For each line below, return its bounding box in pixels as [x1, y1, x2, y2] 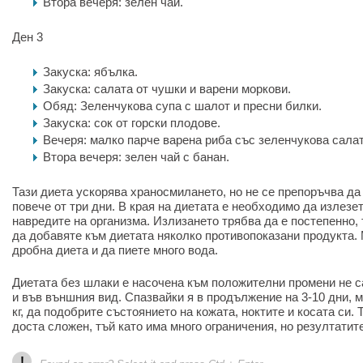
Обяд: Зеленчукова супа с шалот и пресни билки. [43, 99, 322, 113]
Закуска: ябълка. [43, 65, 138, 79]
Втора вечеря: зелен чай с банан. [43, 150, 229, 164]
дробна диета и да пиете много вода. [12, 243, 218, 257]
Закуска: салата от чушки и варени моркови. [43, 82, 291, 96]
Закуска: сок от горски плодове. [43, 116, 220, 130]
